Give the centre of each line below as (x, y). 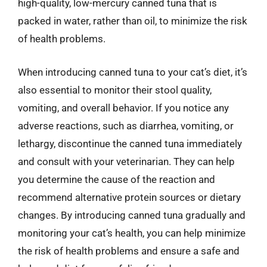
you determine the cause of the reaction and (117, 179)
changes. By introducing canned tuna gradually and (132, 215)
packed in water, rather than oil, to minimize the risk (133, 21)
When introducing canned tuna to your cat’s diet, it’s (133, 72)
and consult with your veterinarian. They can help (126, 161)
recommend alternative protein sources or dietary (129, 197)
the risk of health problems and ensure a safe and (129, 251)
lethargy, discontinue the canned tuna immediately (130, 143)
